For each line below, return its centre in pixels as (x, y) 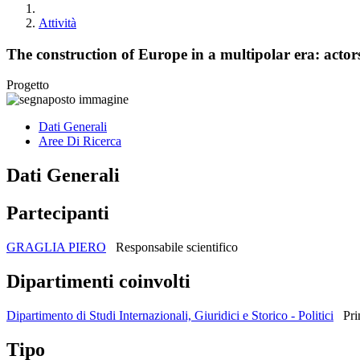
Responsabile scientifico (177, 247)
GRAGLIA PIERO (56, 247)
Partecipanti (58, 213)
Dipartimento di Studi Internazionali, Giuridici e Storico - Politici (170, 315)
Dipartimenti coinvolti (98, 282)
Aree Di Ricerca (80, 141)
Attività (57, 23)
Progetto (28, 85)
